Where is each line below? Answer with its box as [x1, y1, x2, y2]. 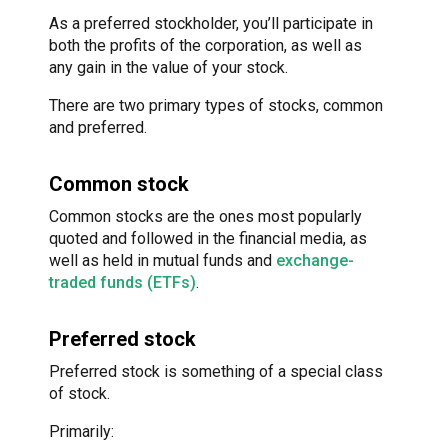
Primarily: [49, 422, 114, 442]
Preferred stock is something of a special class [49, 362, 383, 382]
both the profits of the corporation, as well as [49, 36, 362, 56]
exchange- [276, 251, 354, 271]
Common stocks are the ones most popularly [49, 207, 362, 227]
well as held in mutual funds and [49, 251, 276, 271]
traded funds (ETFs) [49, 273, 196, 293]
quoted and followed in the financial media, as [49, 229, 367, 249]
